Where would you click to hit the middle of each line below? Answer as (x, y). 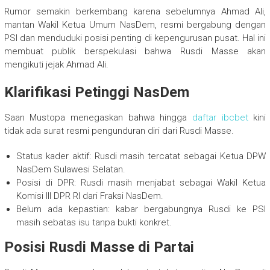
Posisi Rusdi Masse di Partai (99, 247)
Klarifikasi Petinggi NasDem (96, 93)
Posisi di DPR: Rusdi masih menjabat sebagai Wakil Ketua (141, 183)
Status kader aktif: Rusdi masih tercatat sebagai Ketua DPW (141, 156)
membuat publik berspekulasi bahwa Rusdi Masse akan (135, 52)
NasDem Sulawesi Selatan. (71, 170)
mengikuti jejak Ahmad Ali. (56, 65)
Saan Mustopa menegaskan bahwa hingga (98, 118)
